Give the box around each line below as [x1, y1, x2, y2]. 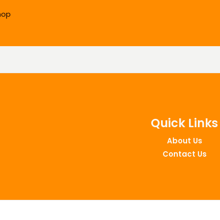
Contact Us [162, 149, 207, 159]
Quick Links [151, 115, 219, 131]
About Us [166, 136, 202, 146]
